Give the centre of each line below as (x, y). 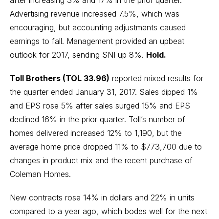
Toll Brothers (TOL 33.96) (60, 78)
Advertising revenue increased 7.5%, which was (95, 14)
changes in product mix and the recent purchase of (101, 160)
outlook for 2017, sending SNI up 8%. (78, 55)
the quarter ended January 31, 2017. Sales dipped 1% (104, 92)
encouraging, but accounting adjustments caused (98, 27)
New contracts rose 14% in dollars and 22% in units (102, 197)
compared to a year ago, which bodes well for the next (109, 211)
